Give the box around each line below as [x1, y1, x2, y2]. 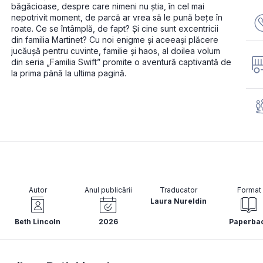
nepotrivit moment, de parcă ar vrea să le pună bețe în [11, 12, 222, 23]
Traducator [160, 186, 197, 195]
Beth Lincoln [15, 217, 60, 227]
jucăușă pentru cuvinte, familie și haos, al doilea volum [11, 46, 220, 56]
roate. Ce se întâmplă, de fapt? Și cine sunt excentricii [11, 23, 218, 34]
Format [237, 186, 261, 195]
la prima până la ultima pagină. [11, 68, 126, 79]
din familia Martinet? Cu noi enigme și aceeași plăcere [11, 35, 218, 45]
